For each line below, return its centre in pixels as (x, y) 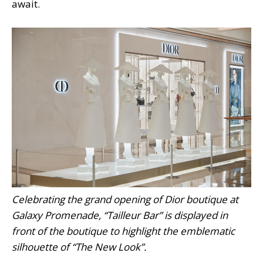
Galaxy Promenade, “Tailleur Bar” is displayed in (120, 215)
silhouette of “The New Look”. (79, 247)
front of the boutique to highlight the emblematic (123, 231)
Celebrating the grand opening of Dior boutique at (125, 199)
